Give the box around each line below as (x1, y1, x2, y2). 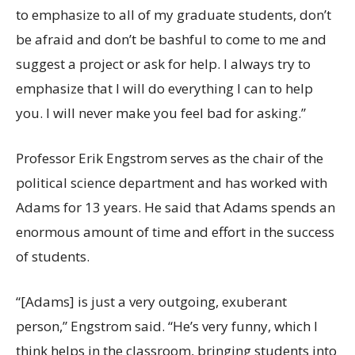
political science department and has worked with (16, 174, 327, 193)
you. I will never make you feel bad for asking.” (16, 104, 306, 123)
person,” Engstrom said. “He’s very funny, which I (16, 317, 318, 336)
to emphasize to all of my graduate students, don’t (16, 6, 331, 25)
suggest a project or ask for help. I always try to (16, 55, 311, 74)
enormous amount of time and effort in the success (16, 223, 334, 242)
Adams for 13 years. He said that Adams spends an (16, 198, 335, 217)
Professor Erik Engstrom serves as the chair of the (16, 149, 323, 168)
